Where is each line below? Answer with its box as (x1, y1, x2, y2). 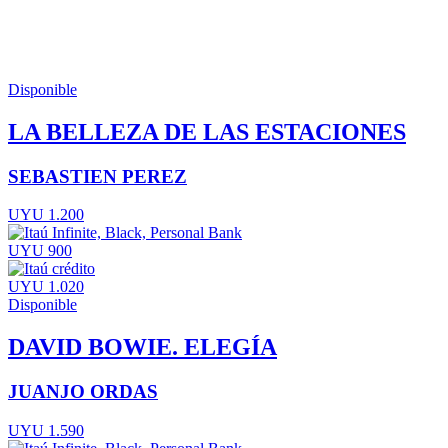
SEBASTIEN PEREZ (8, 165, 187, 187)
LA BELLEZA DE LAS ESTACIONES (8, 118, 406, 145)
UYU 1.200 (8, 206, 84, 224)
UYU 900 (8, 242, 72, 260)
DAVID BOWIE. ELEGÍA (8, 334, 277, 361)
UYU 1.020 (8, 278, 84, 296)
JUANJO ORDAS (8, 381, 158, 403)
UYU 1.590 (8, 421, 84, 439)
